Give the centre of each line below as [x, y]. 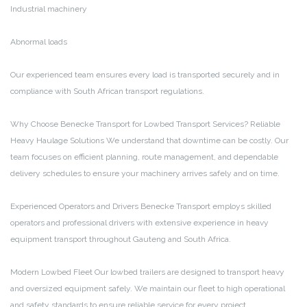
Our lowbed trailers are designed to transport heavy [188, 272]
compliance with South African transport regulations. [107, 91]
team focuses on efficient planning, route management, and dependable [144, 157]
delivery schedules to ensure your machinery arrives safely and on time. [145, 173]
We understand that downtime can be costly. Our [196, 140]
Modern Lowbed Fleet [51, 272]
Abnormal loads [39, 41]
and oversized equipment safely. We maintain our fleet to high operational [148, 288]
